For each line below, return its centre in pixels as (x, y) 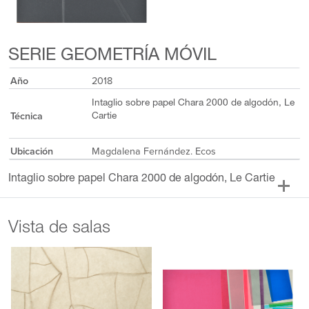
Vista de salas (59, 229)
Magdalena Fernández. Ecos (153, 151)
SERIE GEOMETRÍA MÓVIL (112, 56)
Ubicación (31, 151)
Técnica (26, 116)
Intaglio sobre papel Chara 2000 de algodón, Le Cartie (141, 179)
